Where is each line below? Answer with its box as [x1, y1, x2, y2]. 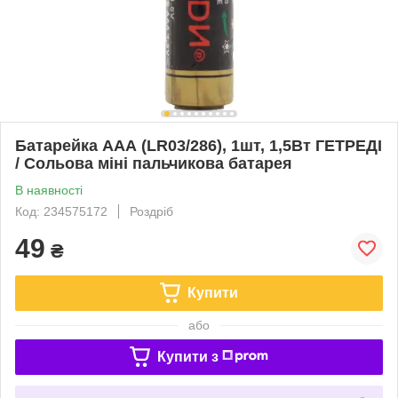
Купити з [156, 348, 219, 364]
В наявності [15, 182, 83, 197]
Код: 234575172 [15, 203, 107, 219]
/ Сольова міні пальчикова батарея [15, 154, 292, 172]
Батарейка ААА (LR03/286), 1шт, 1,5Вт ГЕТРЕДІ [15, 136, 382, 155]
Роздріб [130, 203, 173, 219]
